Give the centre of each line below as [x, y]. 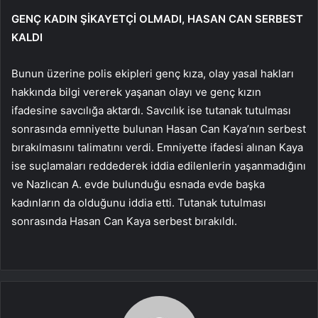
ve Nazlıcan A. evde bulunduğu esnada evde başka [138, 184]
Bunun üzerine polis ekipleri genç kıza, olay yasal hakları [153, 73]
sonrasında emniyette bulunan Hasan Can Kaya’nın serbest [159, 128]
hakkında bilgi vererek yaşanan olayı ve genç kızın [136, 92]
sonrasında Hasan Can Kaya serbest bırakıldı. [124, 221]
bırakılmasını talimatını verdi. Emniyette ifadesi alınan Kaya [157, 147]
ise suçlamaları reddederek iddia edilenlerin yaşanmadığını [159, 165]
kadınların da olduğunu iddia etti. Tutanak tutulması [139, 202]
